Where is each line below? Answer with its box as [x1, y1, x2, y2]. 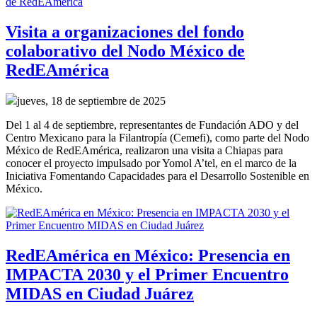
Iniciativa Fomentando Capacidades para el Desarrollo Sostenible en [6, 170, 309, 183]
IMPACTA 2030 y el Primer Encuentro [6, 265, 289, 284]
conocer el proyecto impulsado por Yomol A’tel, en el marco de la [6, 157, 296, 170]
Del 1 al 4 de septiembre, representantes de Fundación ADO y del [6, 119, 299, 132]
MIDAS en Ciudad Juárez [6, 284, 194, 304]
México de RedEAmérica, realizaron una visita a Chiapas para [6, 144, 283, 157]
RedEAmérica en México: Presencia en [6, 246, 290, 265]
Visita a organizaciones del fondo [6, 22, 244, 41]
